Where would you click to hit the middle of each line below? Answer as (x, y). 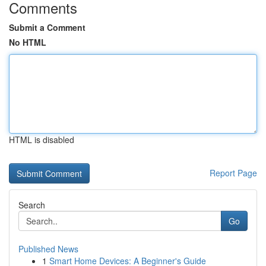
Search (32, 205)
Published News (48, 249)
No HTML (28, 42)
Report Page (233, 173)
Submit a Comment (47, 27)
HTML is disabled (42, 140)
